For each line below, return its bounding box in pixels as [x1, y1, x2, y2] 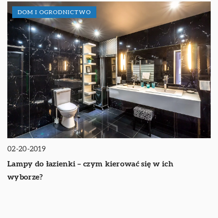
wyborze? [7, 173, 43, 182]
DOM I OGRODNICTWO [18, 9, 91, 15]
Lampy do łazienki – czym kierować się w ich [7, 160, 173, 168]
